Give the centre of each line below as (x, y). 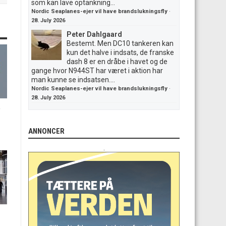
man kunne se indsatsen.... (73, 80)
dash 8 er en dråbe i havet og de (117, 62)
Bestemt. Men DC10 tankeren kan (120, 43)
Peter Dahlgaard (94, 34)
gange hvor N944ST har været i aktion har (97, 71)
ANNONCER (46, 131)
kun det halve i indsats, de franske (120, 52)
